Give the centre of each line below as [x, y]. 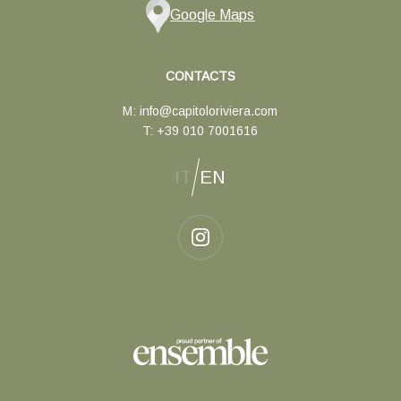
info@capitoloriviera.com [209, 111]
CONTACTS [200, 77]
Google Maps [213, 15]
